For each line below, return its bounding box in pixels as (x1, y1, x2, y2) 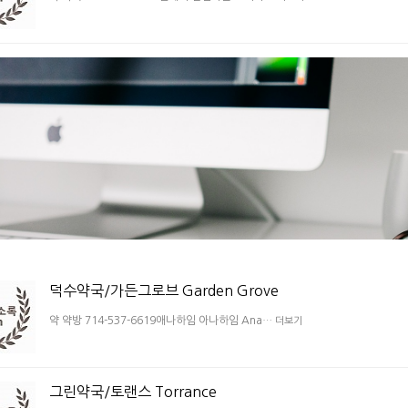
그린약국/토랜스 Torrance (49, 383, 217, 399)
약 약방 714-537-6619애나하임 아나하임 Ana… (49, 314, 275, 326)
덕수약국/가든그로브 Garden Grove (49, 282, 279, 298)
